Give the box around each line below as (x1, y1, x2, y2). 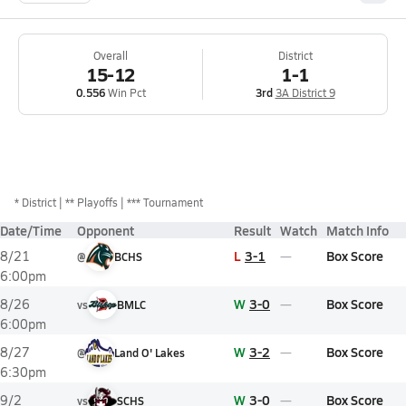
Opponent (77, 221, 134, 239)
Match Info (326, 221, 389, 239)
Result (234, 221, 271, 239)
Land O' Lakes (114, 345, 185, 360)
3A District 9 (275, 85, 335, 100)
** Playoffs (65, 195, 118, 209)
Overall (93, 48, 128, 63)
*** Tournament (127, 195, 203, 209)
